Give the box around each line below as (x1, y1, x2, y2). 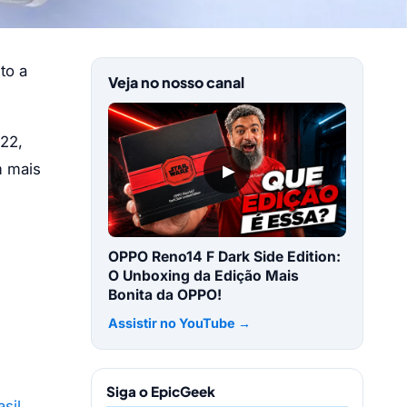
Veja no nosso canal (107, 72, 244, 92)
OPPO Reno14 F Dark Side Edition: (107, 248, 341, 266)
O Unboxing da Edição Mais (107, 267, 299, 285)
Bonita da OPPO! (107, 286, 222, 304)
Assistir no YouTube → (107, 314, 251, 331)
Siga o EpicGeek (106, 382, 215, 401)
